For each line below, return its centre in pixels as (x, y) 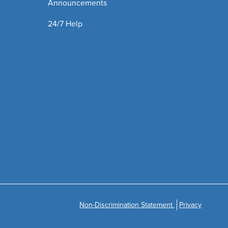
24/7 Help (65, 23)
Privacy (190, 205)
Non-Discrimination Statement (127, 205)
